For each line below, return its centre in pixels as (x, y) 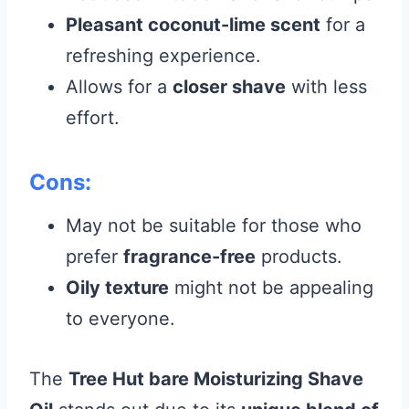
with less (326, 87)
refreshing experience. (163, 56)
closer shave (229, 87)
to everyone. (121, 319)
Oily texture (117, 288)
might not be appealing (271, 288)
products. (299, 257)
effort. (93, 118)
